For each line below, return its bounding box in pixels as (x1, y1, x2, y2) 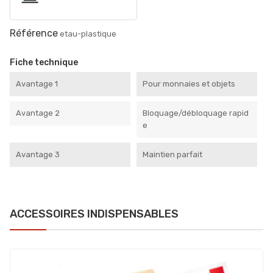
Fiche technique (10, 57, 78, 68)
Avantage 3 (16, 150, 60, 160)
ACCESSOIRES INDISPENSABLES (10, 207, 179, 221)
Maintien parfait (143, 150, 202, 160)
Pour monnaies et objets (143, 79, 235, 89)
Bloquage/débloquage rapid (143, 108, 249, 118)
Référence (10, 27, 58, 40)
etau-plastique (60, 29, 116, 39)
